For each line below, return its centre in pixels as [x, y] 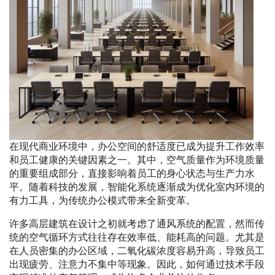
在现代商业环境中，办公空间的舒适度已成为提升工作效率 [137, 147]
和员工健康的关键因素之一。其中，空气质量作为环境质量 [137, 160]
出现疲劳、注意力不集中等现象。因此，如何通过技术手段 [137, 265]
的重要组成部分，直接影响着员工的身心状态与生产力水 [132, 174]
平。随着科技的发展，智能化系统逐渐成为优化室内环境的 [137, 187]
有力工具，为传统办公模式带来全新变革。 [103, 201]
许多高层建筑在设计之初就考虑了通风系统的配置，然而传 [137, 224]
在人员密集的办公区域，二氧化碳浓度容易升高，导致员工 [137, 251]
